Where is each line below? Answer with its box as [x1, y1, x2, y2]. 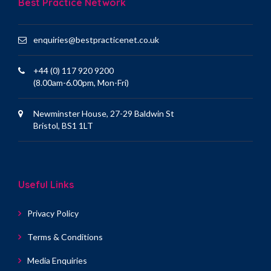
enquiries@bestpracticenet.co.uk [33, 34, 159, 45]
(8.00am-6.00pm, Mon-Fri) [33, 77, 129, 88]
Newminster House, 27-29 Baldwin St [33, 108, 174, 119]
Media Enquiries [27, 255, 87, 266]
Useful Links [18, 178, 74, 191]
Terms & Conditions [27, 232, 103, 243]
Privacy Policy [27, 208, 79, 219]
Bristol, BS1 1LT [33, 120, 93, 131]
